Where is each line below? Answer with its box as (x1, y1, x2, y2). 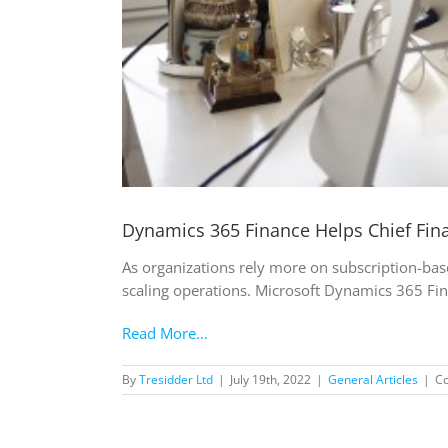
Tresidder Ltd (139, 371, 213, 389)
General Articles (328, 371, 418, 389)
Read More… (122, 323, 208, 344)
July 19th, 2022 (230, 371, 311, 389)
